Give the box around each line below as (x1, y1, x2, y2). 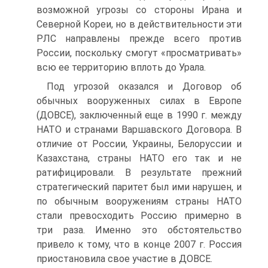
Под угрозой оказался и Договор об (47, 81, 242, 92)
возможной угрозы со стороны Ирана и (36, 4, 242, 16)
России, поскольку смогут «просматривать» (36, 47, 242, 59)
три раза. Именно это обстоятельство (36, 224, 242, 236)
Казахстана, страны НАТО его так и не (36, 153, 242, 164)
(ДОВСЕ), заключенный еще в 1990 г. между (36, 109, 242, 121)
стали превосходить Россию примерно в (36, 210, 242, 221)
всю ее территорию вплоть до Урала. (36, 62, 206, 73)
